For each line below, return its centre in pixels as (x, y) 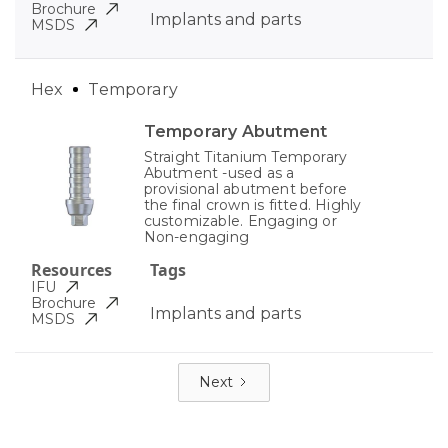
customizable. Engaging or (240, 220)
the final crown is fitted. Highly (252, 204)
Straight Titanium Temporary (245, 156)
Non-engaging (196, 236)
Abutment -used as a (219, 172)
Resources (71, 269)
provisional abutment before (245, 188)
